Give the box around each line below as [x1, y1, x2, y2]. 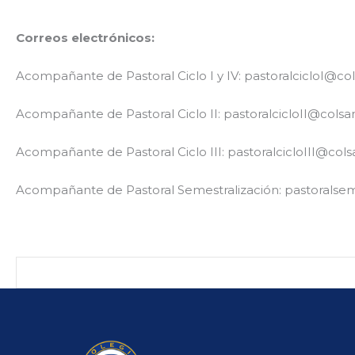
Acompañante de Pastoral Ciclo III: [16, 144, 227, 159]
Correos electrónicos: [16, 30, 155, 45]
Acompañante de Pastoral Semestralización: [16, 182, 284, 197]
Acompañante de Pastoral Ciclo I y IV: [16, 68, 244, 83]
